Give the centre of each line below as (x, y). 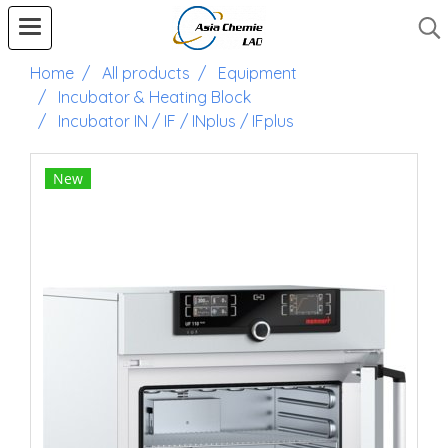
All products (146, 73)
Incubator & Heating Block (154, 97)
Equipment (257, 73)
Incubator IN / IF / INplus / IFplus (176, 121)
